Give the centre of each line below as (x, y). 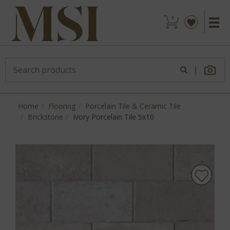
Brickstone (45, 117)
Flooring (62, 106)
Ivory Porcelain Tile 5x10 (113, 117)
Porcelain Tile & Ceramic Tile (133, 106)
